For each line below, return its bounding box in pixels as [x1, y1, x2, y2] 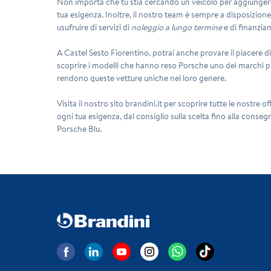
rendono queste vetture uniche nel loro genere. [57, 71, 227, 84]
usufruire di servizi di [57, 21, 132, 33]
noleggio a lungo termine [131, 21, 223, 33]
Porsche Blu [57, 122, 100, 135]
